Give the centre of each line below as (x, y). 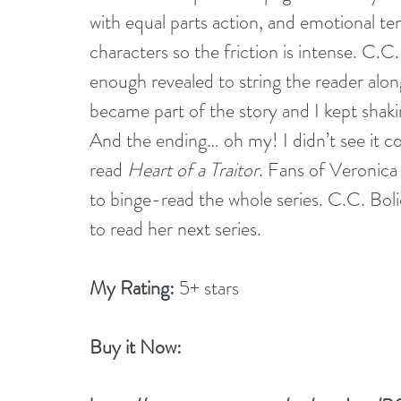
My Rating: (132, 288)
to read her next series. (175, 229)
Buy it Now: (138, 347)
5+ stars (207, 288)
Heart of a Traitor (193, 170)
